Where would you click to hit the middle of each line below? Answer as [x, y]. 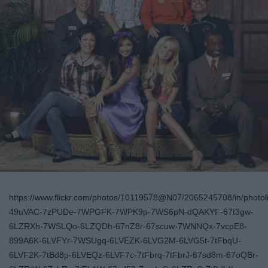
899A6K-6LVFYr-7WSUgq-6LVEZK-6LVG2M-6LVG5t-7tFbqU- [125, 240]
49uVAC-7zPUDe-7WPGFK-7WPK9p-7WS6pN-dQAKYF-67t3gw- [131, 211]
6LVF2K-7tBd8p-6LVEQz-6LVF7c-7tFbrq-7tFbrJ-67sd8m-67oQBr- [134, 255]
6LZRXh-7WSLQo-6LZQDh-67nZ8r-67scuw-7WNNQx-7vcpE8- [128, 226]
